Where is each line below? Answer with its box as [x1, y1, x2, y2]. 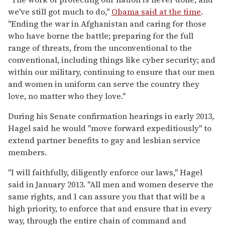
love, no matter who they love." [8, 90, 126, 101]
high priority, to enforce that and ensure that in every [8, 202, 211, 214]
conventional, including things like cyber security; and [8, 54, 215, 65]
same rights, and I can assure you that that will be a [8, 190, 205, 202]
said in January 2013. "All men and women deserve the [8, 178, 213, 190]
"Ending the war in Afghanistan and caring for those [8, 18, 206, 29]
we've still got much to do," [8, 6, 111, 17]
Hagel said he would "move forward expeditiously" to [8, 122, 211, 134]
